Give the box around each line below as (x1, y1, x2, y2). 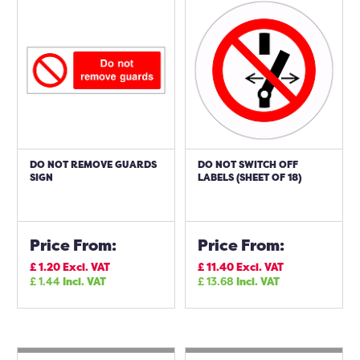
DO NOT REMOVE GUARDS (30, 157, 157, 171)
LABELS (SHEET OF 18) (198, 170, 301, 184)
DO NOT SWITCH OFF (198, 157, 298, 171)
